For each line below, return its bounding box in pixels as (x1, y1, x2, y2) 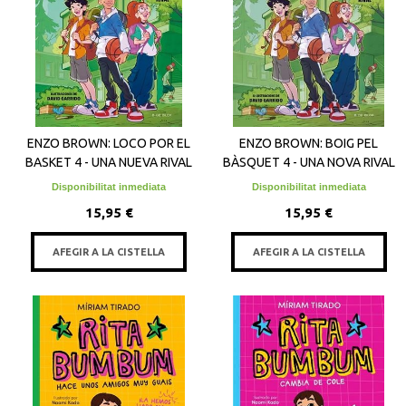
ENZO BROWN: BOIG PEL (239, 135, 379, 150)
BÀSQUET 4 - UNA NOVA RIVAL (222, 154, 395, 169)
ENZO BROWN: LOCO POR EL (27, 135, 191, 150)
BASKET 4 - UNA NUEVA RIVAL (25, 154, 193, 169)
